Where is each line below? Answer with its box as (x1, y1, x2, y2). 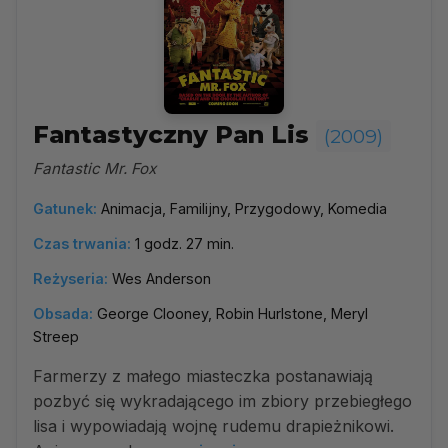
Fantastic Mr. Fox (33, 159, 156, 178)
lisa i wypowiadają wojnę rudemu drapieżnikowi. (33, 416, 394, 436)
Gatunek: (33, 200, 97, 217)
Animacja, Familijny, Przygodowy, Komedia (101, 200, 387, 217)
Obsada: (33, 305, 93, 322)
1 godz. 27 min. (135, 235, 234, 252)
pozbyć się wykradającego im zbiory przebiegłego (33, 391, 412, 411)
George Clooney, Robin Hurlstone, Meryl (97, 305, 368, 322)
